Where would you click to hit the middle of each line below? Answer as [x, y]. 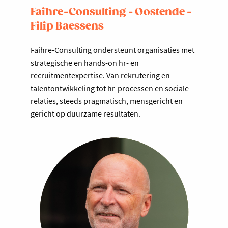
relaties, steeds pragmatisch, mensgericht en [107, 101]
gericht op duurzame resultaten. [85, 114]
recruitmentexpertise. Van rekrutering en [100, 76]
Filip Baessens [67, 27]
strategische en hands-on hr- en [85, 63]
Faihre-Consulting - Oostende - [111, 12]
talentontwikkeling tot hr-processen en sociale [110, 88]
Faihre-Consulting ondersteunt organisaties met [112, 50]
